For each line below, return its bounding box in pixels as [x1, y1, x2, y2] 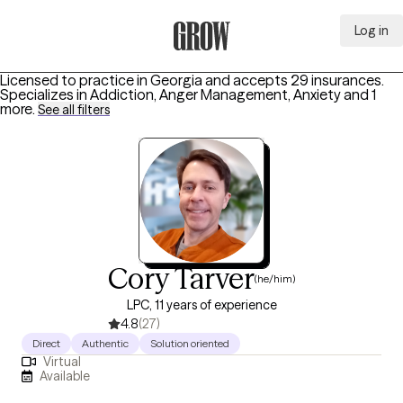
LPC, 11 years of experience [126, 297, 277, 313]
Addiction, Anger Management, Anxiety [90, 85, 341, 103]
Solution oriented [150, 336, 229, 350]
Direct [32, 336, 60, 350]
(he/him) [255, 271, 295, 285]
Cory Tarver [108, 261, 255, 296]
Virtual [42, 354, 81, 371]
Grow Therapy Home [172, 51, 306, 69]
